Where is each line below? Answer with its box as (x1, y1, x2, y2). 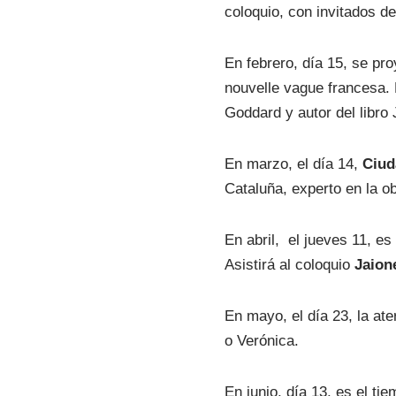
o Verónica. (225, 332, 300, 350)
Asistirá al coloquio (225, 256, 355, 274)
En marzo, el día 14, (225, 156, 363, 173)
